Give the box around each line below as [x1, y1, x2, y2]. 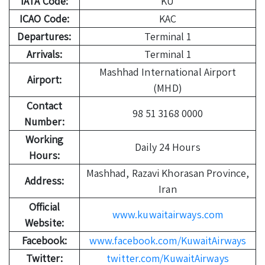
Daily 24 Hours [135, 140, 201, 154]
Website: [25, 215, 64, 230]
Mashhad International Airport [99, 64, 237, 79]
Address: [25, 173, 64, 188]
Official [29, 199, 60, 214]
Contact [26, 98, 63, 112]
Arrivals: [26, 47, 63, 61]
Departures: [17, 29, 72, 43]
